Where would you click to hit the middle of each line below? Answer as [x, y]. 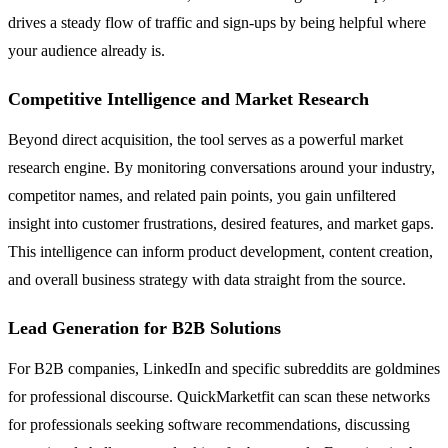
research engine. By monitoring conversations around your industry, [221, 168]
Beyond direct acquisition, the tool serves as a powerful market [205, 140]
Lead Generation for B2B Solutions [144, 328]
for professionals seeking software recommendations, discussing [209, 425]
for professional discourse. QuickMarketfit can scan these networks [219, 397]
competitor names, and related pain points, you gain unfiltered [202, 196]
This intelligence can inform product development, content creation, [220, 252]
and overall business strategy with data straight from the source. [207, 280]
